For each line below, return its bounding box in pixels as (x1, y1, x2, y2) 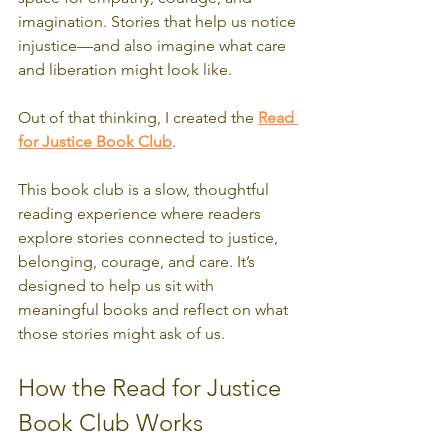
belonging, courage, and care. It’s (18, 251, 259, 271)
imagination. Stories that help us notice (18, 11, 300, 31)
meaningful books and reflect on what (18, 299, 292, 319)
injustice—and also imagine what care (18, 35, 290, 55)
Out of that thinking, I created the (18, 107, 258, 127)
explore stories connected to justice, (18, 227, 282, 247)
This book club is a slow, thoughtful (18, 179, 273, 199)
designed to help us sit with (18, 275, 218, 295)
